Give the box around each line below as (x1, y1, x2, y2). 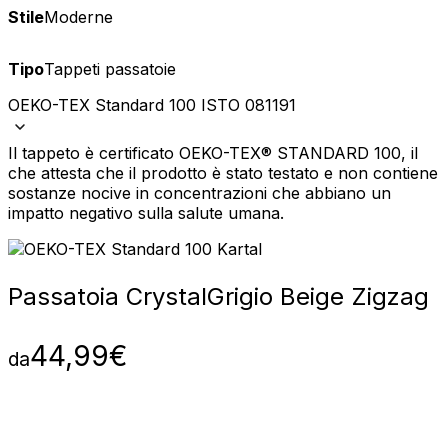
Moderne (44, 7, 113, 28)
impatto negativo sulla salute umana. (8, 203, 284, 224)
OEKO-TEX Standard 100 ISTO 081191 (8, 95, 296, 116)
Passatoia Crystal (8, 282, 207, 312)
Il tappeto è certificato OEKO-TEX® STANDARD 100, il (8, 143, 418, 164)
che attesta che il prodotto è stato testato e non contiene (8, 163, 438, 184)
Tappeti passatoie (44, 59, 176, 80)
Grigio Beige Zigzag (207, 282, 429, 312)
